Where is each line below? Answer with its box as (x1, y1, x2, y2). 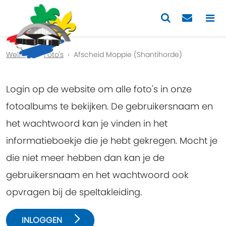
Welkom (6, 49, 34, 60)
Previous (16, 37, 54, 50)
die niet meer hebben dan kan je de (6, 151, 164, 164)
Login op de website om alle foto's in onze (6, 83, 192, 95)
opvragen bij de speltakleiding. (6, 186, 142, 198)
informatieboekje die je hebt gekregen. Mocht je (6, 134, 217, 147)
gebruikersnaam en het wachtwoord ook (6, 168, 189, 181)
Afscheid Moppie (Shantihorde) (74, 49, 182, 60)
